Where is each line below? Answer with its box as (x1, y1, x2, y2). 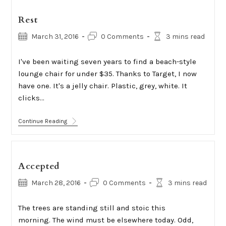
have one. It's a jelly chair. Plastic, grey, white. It (18, 81, 187, 90)
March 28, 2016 (31, 179, 81, 187)
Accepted (18, 160, 60, 173)
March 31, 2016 (31, 32, 79, 41)
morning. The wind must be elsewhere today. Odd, (18, 215, 193, 224)
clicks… (18, 93, 44, 102)
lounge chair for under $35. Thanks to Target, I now (18, 69, 197, 78)
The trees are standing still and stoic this (18, 203, 165, 212)
